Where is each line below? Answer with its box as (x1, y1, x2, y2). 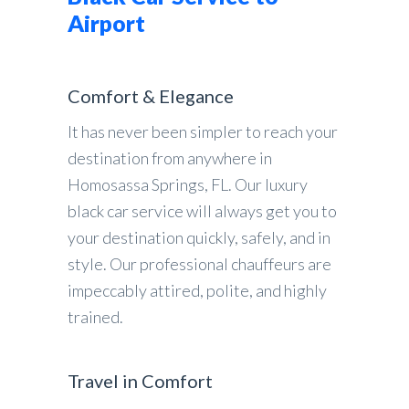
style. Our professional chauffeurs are (68, 254, 331, 274)
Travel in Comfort (68, 370, 213, 392)
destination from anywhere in (68, 148, 272, 168)
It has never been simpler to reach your (68, 121, 338, 142)
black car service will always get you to (68, 201, 337, 221)
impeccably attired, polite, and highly (68, 280, 327, 300)
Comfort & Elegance (68, 85, 234, 107)
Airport (68, 9, 145, 37)
